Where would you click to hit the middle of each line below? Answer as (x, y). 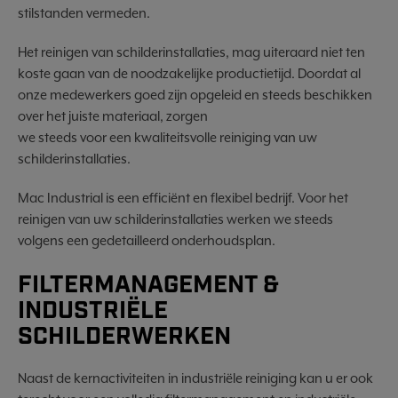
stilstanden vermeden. (85, 13)
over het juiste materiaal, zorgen (113, 116)
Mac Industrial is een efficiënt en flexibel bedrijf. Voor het (183, 198)
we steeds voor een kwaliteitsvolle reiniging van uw (167, 137)
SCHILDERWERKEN (124, 337)
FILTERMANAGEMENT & (148, 285)
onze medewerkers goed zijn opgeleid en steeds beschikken (195, 95)
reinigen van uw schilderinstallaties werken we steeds (175, 219)
